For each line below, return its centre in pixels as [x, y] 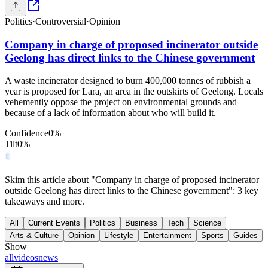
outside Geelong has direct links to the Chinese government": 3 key [132, 191]
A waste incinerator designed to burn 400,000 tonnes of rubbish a [128, 81]
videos [26, 258]
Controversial [61, 21]
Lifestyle [119, 236]
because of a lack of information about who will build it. [110, 113]
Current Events [54, 223]
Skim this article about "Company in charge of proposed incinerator [132, 180]
